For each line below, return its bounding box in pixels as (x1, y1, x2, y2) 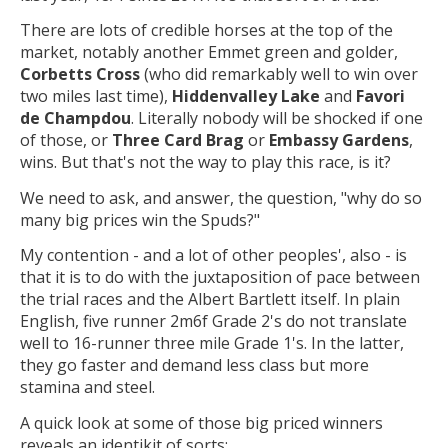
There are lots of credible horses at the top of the (20, 19, 393, 42)
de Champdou (20, 107, 131, 130)
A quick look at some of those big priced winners (20, 411, 383, 434)
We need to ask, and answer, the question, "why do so (20, 186, 422, 209)
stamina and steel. (20, 376, 155, 399)
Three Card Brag (112, 129, 244, 152)
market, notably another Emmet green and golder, (20, 41, 398, 64)
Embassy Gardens (269, 129, 409, 152)
